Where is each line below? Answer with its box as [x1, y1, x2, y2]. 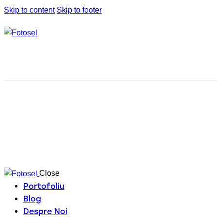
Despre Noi [23, 206, 67, 216]
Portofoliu [23, 181, 64, 191]
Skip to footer [57, 6, 102, 14]
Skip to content [4, 6, 55, 14]
